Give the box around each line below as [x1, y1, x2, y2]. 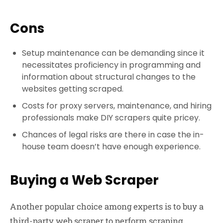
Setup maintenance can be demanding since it [22, 47, 205, 59]
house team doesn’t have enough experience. [22, 140, 201, 152]
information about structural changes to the [22, 71, 196, 83]
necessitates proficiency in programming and [22, 59, 201, 71]
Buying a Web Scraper [10, 171, 159, 189]
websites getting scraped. [22, 83, 123, 95]
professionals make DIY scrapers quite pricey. [22, 111, 200, 123]
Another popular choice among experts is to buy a [10, 200, 204, 212]
